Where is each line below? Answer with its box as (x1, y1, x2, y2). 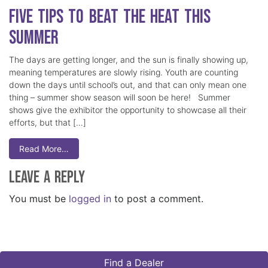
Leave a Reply (9, 167, 85, 188)
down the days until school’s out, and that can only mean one (9, 80, 246, 90)
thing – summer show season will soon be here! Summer (9, 92, 230, 103)
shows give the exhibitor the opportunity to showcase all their (9, 105, 246, 115)
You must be (9, 193, 69, 205)
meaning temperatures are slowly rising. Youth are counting (9, 67, 238, 78)
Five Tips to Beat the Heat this (9, 5, 211, 29)
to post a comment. (111, 193, 203, 205)
